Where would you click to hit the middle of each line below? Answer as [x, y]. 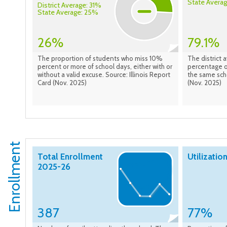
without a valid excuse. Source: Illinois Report [104, 75]
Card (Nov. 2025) [62, 83]
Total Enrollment [70, 157]
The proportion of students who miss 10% [100, 59]
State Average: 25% [68, 12]
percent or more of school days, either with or [105, 67]
